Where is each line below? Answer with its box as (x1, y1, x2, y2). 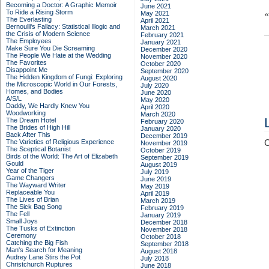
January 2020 (141, 125, 181, 132)
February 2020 (141, 118, 184, 125)
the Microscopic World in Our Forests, (6, 80, 117, 88)
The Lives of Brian (6, 196, 59, 203)
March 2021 (141, 24, 175, 31)
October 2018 (141, 233, 181, 240)
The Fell (6, 210, 29, 217)
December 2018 (141, 219, 187, 226)
